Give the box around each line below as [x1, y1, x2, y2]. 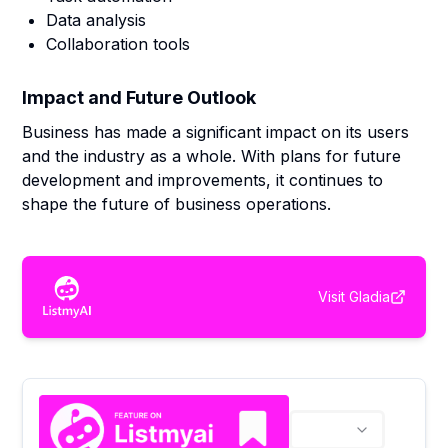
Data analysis [46, 10, 147, 30]
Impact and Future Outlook [22, 87, 257, 108]
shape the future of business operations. [22, 194, 332, 214]
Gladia [348, 287, 390, 305]
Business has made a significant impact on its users [22, 122, 410, 142]
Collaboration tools [46, 34, 191, 54]
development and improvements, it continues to [22, 170, 384, 190]
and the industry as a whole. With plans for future [22, 146, 402, 166]
